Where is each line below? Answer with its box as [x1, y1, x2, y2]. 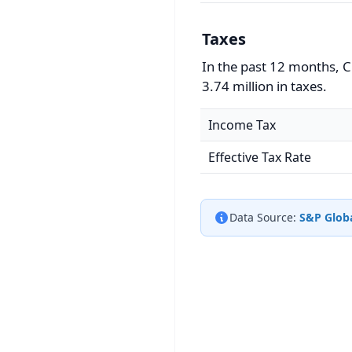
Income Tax [208, 116, 276, 134]
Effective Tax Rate [208, 148, 311, 166]
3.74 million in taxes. [202, 77, 327, 95]
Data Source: [229, 210, 296, 225]
